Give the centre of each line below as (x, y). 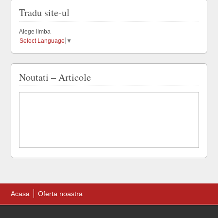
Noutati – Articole (55, 77)
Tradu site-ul (45, 12)
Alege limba (35, 32)
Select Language (42, 41)
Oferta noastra (61, 193)
